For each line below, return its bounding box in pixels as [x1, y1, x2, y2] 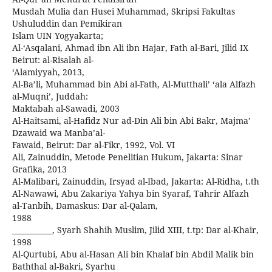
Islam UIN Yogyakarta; [12, 30, 103, 41]
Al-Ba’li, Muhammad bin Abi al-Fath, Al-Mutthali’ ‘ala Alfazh [12, 78, 256, 90]
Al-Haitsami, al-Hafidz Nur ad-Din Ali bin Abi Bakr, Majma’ [12, 115, 251, 126]
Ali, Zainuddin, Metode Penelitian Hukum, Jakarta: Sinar [12, 151, 243, 163]
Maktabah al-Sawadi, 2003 [12, 103, 120, 114]
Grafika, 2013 [12, 163, 67, 175]
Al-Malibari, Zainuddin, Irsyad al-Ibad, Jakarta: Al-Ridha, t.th [12, 175, 259, 187]
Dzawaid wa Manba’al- [12, 127, 105, 138]
